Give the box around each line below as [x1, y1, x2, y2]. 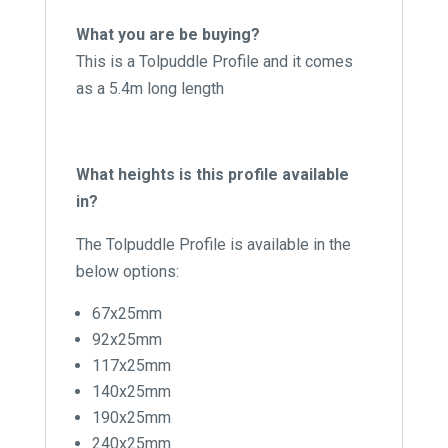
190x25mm [91, 407, 171, 427]
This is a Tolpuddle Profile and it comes [75, 51, 353, 71]
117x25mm [91, 355, 171, 375]
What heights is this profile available [75, 164, 349, 184]
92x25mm [91, 329, 162, 349]
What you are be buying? [75, 24, 260, 44]
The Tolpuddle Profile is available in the [75, 234, 351, 254]
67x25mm [91, 303, 162, 323]
